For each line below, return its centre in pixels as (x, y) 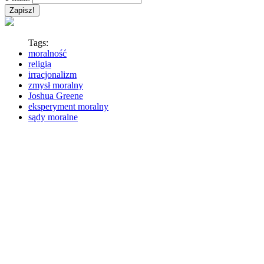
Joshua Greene (56, 95)
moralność (47, 53)
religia (40, 64)
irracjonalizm (52, 74)
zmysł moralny (56, 85)
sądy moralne (53, 117)
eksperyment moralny (68, 106)
